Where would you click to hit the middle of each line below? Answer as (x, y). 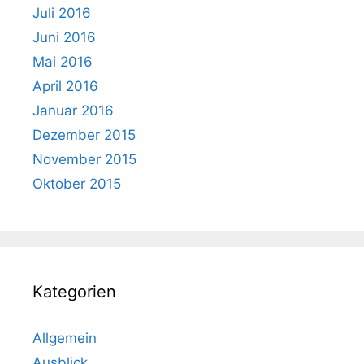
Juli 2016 (62, 13)
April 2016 (65, 87)
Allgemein (65, 338)
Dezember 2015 (84, 135)
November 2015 (84, 160)
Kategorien (74, 292)
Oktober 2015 (77, 184)
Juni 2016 (64, 38)
